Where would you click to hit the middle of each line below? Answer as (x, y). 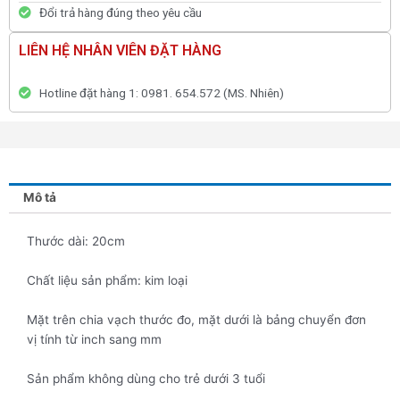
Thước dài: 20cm (76, 242)
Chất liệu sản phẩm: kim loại (107, 281)
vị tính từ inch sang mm (94, 340)
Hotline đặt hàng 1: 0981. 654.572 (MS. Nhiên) (161, 93)
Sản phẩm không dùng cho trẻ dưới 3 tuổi (146, 379)
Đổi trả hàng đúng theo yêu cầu (120, 12)
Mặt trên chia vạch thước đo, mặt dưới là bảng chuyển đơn (196, 320)
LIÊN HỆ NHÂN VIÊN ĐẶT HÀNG (120, 50)
